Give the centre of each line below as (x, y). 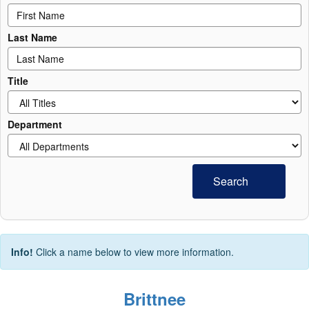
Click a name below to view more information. (135, 252)
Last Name (32, 37)
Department (35, 124)
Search (232, 181)
